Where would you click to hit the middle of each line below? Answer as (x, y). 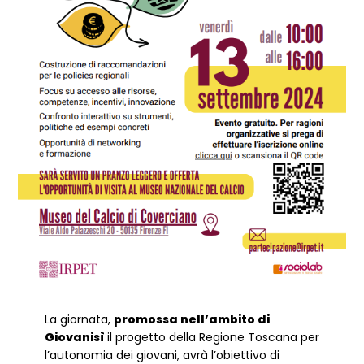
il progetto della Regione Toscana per (213, 337)
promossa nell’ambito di (191, 319)
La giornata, (79, 319)
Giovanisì (76, 337)
